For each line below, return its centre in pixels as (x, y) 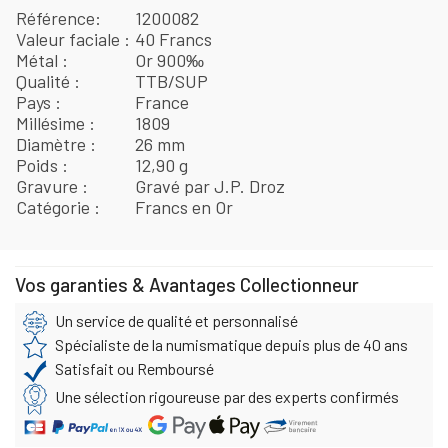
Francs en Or (184, 206)
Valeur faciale (70, 38)
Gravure (49, 185)
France (162, 101)
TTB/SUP (172, 80)
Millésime (52, 122)
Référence (55, 17)
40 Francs (174, 38)
